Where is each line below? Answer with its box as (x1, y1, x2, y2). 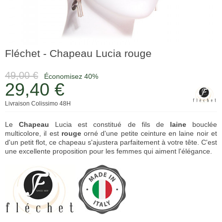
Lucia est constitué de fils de (49, 120, 170, 128)
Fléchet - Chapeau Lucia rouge (5, 48, 152, 59)
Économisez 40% (44, 72, 98, 80)
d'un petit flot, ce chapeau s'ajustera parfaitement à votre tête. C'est (5, 138, 217, 146)
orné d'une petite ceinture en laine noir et (81, 129, 218, 137)
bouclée (186, 120, 218, 128)
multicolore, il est (5, 129, 61, 137)
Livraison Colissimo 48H (5, 100, 71, 107)
